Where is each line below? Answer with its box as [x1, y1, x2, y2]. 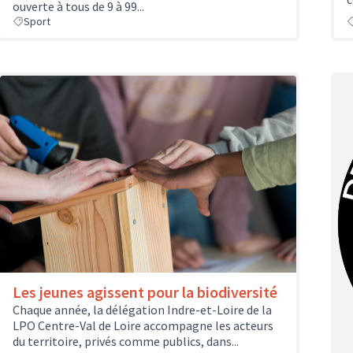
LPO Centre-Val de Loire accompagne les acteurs [13, 318, 273, 334]
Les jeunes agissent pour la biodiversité [13, 282, 277, 303]
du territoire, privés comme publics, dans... [13, 333, 239, 350]
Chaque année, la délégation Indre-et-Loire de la [13, 302, 272, 318]
